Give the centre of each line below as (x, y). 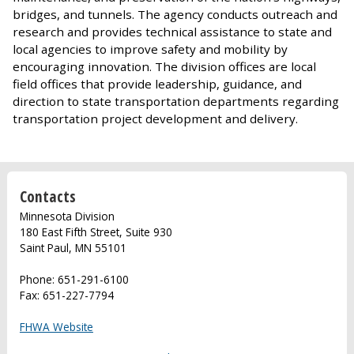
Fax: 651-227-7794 (66, 295)
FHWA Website (56, 326)
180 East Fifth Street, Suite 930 (96, 232)
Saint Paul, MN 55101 (73, 248)
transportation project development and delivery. (155, 118)
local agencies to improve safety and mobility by (150, 49)
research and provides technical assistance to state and (172, 31)
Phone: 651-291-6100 (74, 279)
